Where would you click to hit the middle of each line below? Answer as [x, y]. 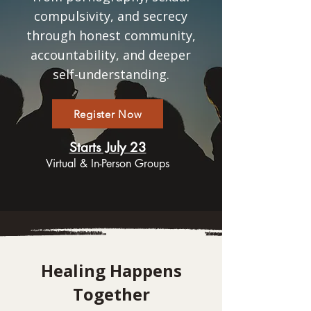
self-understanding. [111, 74]
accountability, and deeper [111, 55]
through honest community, [111, 35]
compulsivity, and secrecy [111, 16]
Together [111, 294]
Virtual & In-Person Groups [108, 163]
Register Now [108, 114]
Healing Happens [111, 270]
